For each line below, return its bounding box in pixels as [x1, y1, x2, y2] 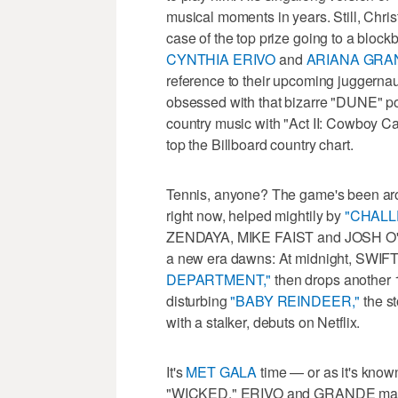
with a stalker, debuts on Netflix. [166, 311, 361, 332]
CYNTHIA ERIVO [166, 48, 276, 69]
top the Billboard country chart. [166, 133, 354, 155]
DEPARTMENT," [166, 268, 272, 290]
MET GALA [186, 361, 258, 382]
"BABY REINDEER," [230, 290, 361, 311]
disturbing [166, 290, 231, 311]
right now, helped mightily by [166, 204, 345, 226]
